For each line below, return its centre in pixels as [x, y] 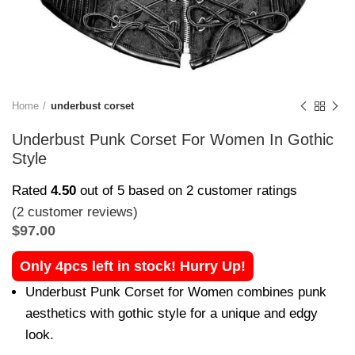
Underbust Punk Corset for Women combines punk [176, 292]
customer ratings [245, 191]
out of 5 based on [131, 191]
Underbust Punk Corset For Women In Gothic [173, 139]
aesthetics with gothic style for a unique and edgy [172, 313]
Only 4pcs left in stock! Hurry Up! [133, 266]
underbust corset [92, 106]
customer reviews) [81, 212]
